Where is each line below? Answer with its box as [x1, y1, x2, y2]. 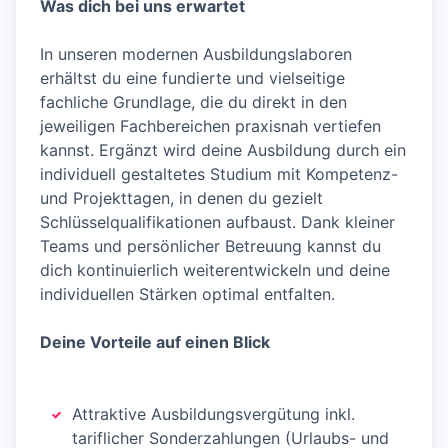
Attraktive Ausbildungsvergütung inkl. [72, 404, 355, 424]
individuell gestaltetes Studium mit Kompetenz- [40, 164, 398, 184]
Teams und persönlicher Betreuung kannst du [40, 236, 381, 256]
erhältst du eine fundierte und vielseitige [40, 68, 345, 88]
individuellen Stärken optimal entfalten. [40, 284, 335, 304]
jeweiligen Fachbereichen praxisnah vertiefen [40, 116, 381, 136]
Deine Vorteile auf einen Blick [40, 332, 270, 352]
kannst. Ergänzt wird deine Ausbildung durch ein [40, 140, 406, 160]
